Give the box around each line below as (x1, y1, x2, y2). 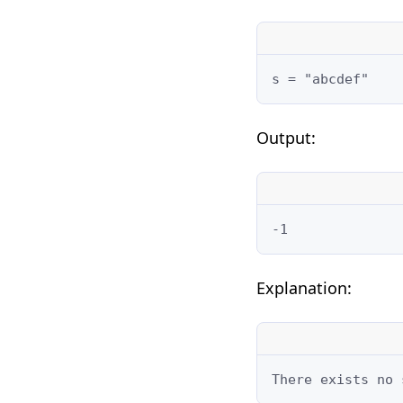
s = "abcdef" (271, 70, 369, 87)
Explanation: (255, 276, 352, 299)
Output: (255, 126, 316, 148)
